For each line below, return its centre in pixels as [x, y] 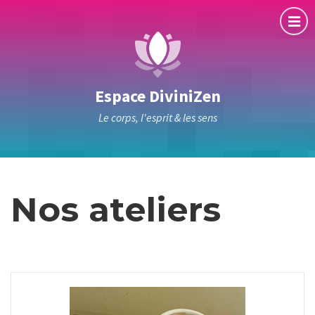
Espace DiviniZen [157, 96]
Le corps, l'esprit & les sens [157, 117]
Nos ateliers [116, 210]
